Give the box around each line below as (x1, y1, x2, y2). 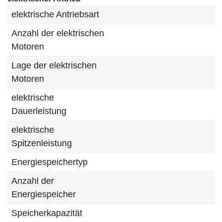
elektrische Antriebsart (11, 9, 99, 19)
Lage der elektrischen (11, 60, 97, 70)
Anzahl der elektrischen (11, 28, 104, 38)
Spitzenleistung (11, 138, 72, 148)
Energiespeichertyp (11, 157, 88, 167)
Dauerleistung (11, 106, 66, 116)
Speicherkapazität (11, 208, 82, 218)
